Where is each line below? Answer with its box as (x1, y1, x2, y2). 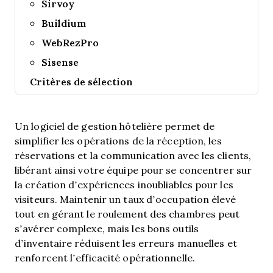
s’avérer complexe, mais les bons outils (15, 222, 199, 235)
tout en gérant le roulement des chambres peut (15, 207, 240, 220)
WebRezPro (41, 35, 99, 49)
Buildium (41, 16, 87, 30)
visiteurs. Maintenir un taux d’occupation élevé (15, 193, 236, 205)
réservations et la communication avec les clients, (15, 149, 251, 161)
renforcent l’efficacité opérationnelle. (15, 251, 195, 264)
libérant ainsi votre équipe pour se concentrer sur (15, 163, 252, 176)
